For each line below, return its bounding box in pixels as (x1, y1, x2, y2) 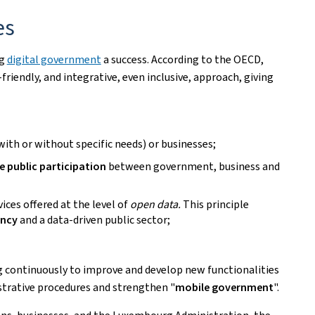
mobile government (174, 280, 274, 295)
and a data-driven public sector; (19, 212, 170, 227)
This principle (182, 197, 249, 212)
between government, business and (108, 159, 280, 174)
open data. (129, 197, 183, 212)
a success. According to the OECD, (101, 52, 264, 67)
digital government (6, 52, 101, 67)
